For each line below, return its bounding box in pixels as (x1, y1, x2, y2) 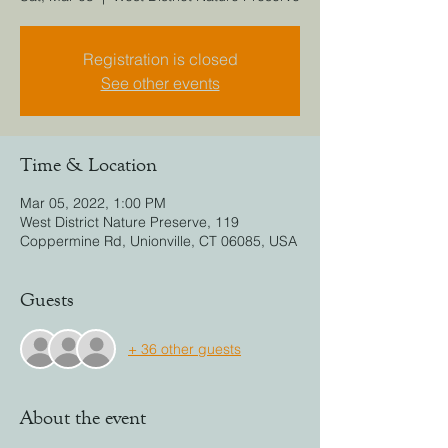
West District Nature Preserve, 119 (20, 213, 239, 231)
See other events (100, 73, 220, 93)
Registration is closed (82, 49, 238, 69)
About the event (20, 406, 146, 429)
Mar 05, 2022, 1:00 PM (20, 194, 166, 212)
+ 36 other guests (128, 339, 241, 358)
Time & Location (20, 153, 157, 176)
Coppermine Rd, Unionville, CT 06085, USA (20, 232, 297, 250)
